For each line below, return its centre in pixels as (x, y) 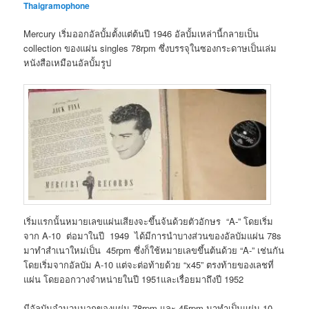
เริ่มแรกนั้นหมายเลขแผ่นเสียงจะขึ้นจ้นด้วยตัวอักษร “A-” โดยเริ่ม (149, 221)
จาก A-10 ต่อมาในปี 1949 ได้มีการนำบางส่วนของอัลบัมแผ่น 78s (153, 236)
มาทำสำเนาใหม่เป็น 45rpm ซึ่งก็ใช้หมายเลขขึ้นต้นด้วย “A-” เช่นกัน (154, 250)
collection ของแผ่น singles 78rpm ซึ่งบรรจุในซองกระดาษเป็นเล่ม (150, 48)
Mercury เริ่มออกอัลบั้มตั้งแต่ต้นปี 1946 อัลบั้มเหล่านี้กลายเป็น (141, 33)
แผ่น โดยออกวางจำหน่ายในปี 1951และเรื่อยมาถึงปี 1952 (134, 279)
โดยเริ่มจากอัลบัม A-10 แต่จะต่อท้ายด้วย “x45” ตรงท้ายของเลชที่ (149, 265)
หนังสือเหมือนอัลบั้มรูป (68, 62)
